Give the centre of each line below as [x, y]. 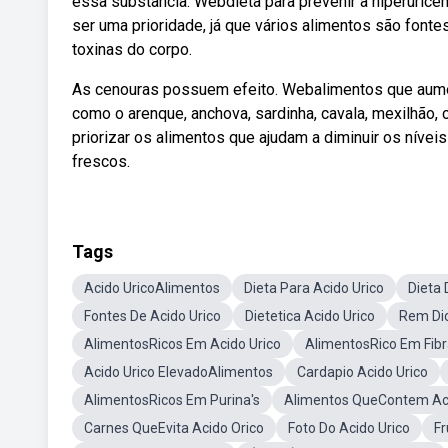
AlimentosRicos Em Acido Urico [182, 344]
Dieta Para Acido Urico [314, 288]
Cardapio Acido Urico [362, 372]
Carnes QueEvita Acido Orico [174, 428]
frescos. [101, 161]
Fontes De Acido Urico [152, 316]
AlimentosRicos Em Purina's [172, 400]
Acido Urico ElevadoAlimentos [178, 372]
